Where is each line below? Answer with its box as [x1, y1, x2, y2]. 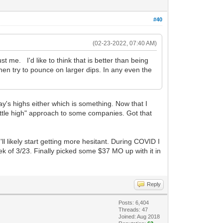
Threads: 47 [118, 206, 148, 213]
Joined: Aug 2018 [118, 213, 160, 220]
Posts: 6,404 [118, 199, 149, 206]
